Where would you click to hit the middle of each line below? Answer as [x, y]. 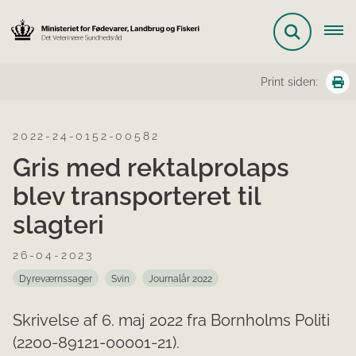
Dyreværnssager [56, 279]
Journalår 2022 [180, 279]
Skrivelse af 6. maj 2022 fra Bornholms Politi [171, 320]
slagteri [58, 224]
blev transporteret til [137, 196]
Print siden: [289, 82]
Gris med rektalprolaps [151, 167]
